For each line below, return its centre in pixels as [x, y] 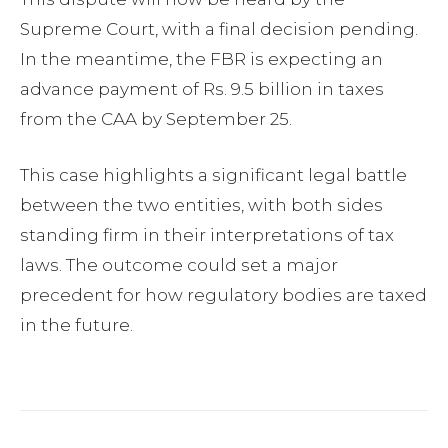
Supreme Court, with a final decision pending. [219, 29]
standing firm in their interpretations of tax [207, 235]
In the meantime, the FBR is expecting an [201, 59]
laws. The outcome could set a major [179, 265]
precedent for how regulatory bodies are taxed [223, 295]
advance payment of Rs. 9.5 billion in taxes [202, 89]
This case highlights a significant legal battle [213, 175]
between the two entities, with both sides [201, 205]
